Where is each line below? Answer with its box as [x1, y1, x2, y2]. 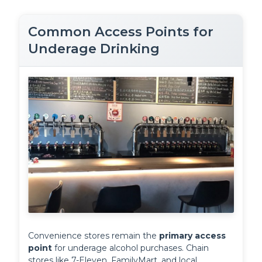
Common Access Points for [28, 23, 214, 40]
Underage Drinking [28, 40, 160, 57]
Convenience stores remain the [28, 230, 160, 242]
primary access [159, 230, 226, 242]
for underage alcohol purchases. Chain [52, 243, 209, 254]
